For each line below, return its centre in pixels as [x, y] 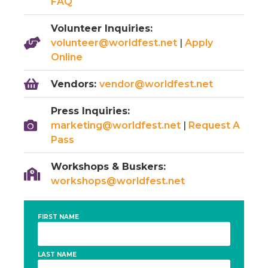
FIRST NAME [58, 217]
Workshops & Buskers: [108, 166]
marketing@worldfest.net [115, 125]
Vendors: [75, 84]
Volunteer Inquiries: [101, 28]
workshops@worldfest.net [118, 181]
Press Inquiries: [90, 111]
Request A [214, 125]
